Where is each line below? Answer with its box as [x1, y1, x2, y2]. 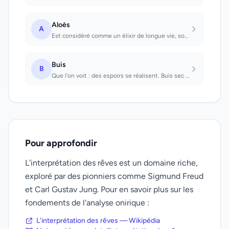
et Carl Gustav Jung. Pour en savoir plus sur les [25, 185, 193, 194]
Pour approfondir [25, 138, 97, 149]
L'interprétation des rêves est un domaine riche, [25, 158, 198, 168]
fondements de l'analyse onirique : [25, 198, 149, 208]
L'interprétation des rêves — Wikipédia [36, 216, 160, 225]
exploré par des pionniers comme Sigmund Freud [25, 171, 203, 181]
